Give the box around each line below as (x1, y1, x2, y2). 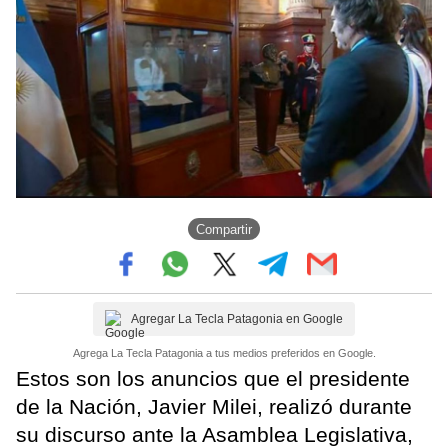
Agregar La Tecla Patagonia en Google (131, 312, 343, 327)
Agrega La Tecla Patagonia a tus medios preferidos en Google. (72, 347, 376, 360)
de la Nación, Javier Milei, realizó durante (16, 395, 412, 419)
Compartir (196, 221, 252, 237)
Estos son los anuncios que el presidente (16, 367, 410, 391)
